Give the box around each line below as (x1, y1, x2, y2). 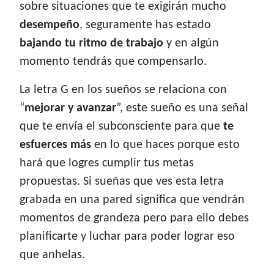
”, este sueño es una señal (116, 102, 248, 115)
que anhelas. (20, 249, 85, 262)
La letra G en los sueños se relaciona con (20, 84, 227, 97)
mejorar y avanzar (24, 102, 116, 115)
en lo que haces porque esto (91, 139, 240, 152)
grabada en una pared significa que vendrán (20, 194, 245, 207)
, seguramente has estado (80, 19, 211, 32)
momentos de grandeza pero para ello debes (20, 212, 249, 225)
